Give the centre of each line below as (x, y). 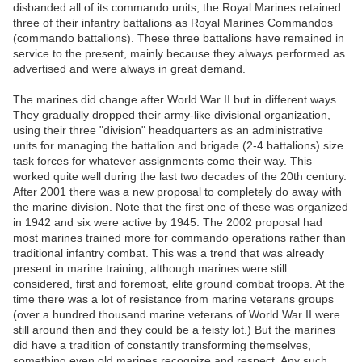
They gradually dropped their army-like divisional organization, (172, 115)
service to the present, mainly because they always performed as (179, 54)
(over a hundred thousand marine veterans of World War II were (177, 315)
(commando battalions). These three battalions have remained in (179, 38)
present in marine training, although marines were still (150, 269)
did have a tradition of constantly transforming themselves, (162, 345)
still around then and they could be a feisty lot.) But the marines (174, 330)
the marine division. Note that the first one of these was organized (181, 207)
